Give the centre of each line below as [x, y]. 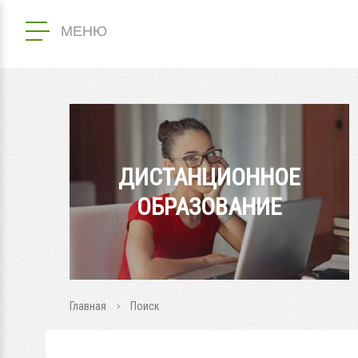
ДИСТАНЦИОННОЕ [209, 177]
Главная [88, 306]
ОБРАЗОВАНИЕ [209, 207]
